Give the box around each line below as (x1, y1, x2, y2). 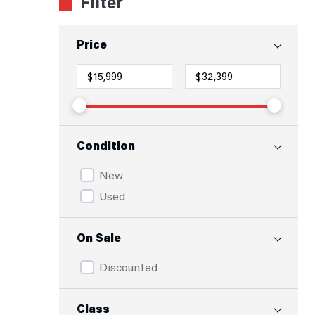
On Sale (77, 230, 121, 245)
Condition (77, 138, 135, 153)
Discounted (99, 259, 157, 274)
